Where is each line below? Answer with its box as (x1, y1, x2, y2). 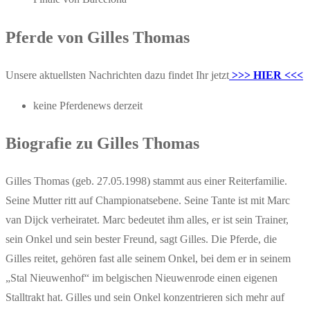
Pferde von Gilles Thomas (6, 28, 190, 46)
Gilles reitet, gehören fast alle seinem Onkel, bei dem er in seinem (6, 253, 291, 265)
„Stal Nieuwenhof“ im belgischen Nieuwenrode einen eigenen (6, 272, 277, 284)
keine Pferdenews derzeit (33, 99, 143, 111)
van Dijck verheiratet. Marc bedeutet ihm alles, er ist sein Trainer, (6, 214, 289, 226)
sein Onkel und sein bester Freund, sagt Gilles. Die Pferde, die (6, 233, 277, 246)
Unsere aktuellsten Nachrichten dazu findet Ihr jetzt (6, 69, 229, 81)
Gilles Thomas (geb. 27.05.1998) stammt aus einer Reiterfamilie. (6, 175, 287, 188)
